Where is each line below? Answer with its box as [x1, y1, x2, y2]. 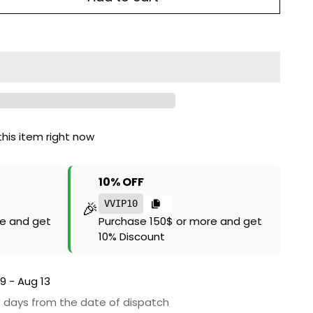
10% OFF [99, 174, 145, 190]
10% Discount [99, 229, 166, 244]
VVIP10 [104, 198, 138, 209]
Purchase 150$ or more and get [99, 214, 263, 228]
